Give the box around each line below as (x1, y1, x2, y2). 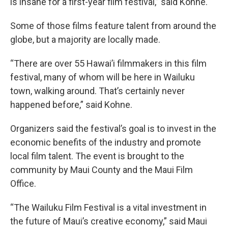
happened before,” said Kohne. (10, 99, 132, 110)
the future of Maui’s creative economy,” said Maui (10, 216, 207, 227)
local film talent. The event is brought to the (10, 151, 184, 162)
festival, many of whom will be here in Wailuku (10, 72, 195, 83)
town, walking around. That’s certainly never (10, 85, 185, 97)
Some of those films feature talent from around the (10, 20, 216, 32)
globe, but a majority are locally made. (10, 34, 160, 45)
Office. (10, 178, 36, 189)
